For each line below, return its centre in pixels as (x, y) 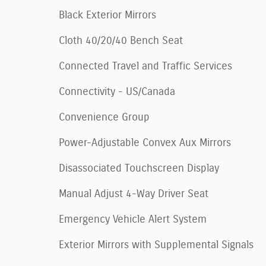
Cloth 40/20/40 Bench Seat (121, 41)
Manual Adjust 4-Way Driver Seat (134, 194)
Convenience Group (104, 117)
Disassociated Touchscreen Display (139, 168)
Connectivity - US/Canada (117, 92)
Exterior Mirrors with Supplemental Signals (156, 245)
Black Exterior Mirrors (107, 15)
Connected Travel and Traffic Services (145, 66)
